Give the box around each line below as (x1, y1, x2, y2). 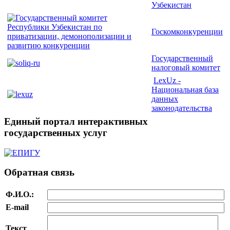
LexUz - (154, 75, 181, 85)
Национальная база (151, 85, 219, 94)
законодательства (151, 103, 212, 112)
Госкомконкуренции (151, 27, 223, 36)
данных (151, 94, 178, 103)
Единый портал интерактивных (4, 116, 148, 127)
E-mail (6, 203, 29, 212)
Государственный (151, 53, 213, 63)
